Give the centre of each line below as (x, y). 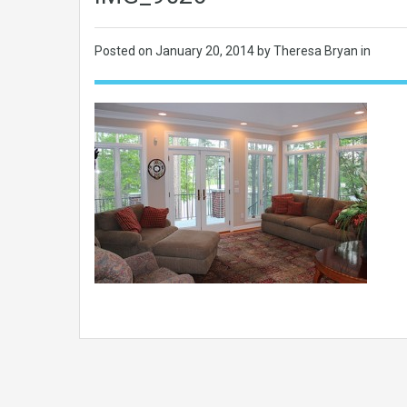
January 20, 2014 (206, 51)
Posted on (125, 51)
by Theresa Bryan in (314, 51)
